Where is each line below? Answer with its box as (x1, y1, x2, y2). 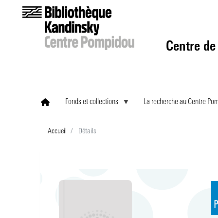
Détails (77, 128, 97, 135)
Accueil (48, 128, 67, 135)
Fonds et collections (65, 98, 118, 106)
